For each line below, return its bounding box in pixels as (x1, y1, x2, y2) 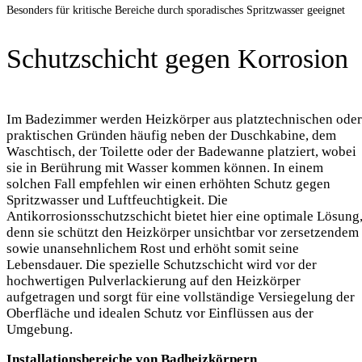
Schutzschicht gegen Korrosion (6, 43, 348, 74)
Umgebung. (6, 322, 76, 338)
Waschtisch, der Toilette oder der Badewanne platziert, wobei (6, 144, 356, 160)
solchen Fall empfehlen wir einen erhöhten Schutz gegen (6, 176, 330, 192)
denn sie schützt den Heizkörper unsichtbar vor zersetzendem (6, 225, 359, 241)
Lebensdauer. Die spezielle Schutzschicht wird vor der (6, 257, 317, 273)
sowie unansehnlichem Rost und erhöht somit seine (6, 241, 299, 257)
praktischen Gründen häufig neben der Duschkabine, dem (6, 128, 336, 144)
